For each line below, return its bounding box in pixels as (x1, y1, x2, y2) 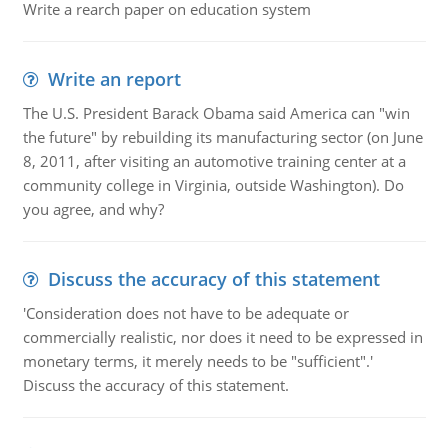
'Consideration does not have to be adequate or (22, 303, 349, 323)
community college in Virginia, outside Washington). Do (22, 175, 404, 195)
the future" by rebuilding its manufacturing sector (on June (22, 127, 423, 147)
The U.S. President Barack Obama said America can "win (22, 103, 410, 123)
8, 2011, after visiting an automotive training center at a (22, 151, 406, 171)
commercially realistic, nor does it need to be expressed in (22, 327, 423, 347)
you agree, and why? (22, 199, 164, 219)
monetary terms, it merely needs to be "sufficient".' (22, 351, 373, 371)
